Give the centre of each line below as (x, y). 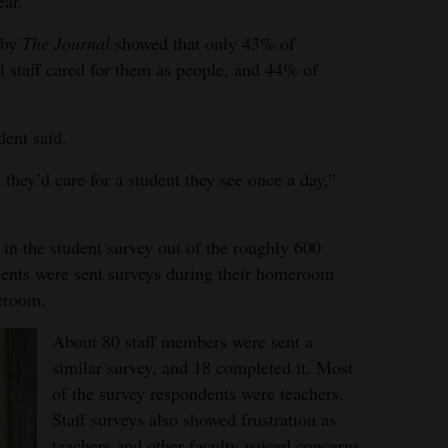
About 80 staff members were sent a (182, 341)
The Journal (66, 43)
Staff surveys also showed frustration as (194, 419)
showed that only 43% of (202, 43)
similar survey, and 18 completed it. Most (202, 367)
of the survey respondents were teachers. (198, 393)
